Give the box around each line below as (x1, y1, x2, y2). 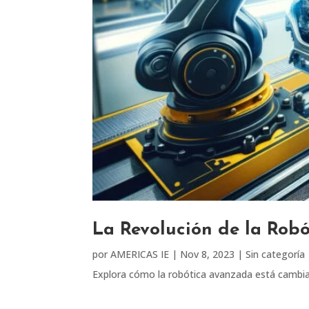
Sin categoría (246, 247, 306, 261)
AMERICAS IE (110, 247, 170, 261)
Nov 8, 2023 (180, 247, 235, 261)
